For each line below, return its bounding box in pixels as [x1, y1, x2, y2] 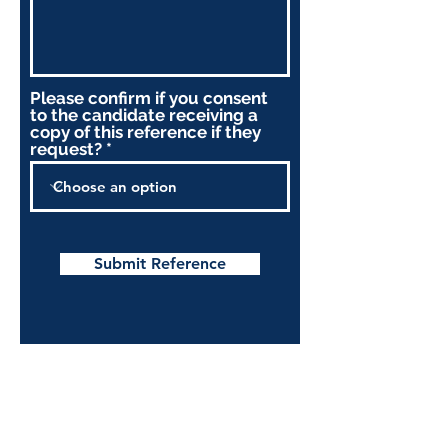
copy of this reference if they [30, 122, 261, 142]
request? [30, 139, 106, 159]
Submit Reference [94, 254, 226, 273]
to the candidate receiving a [30, 105, 258, 125]
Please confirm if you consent [30, 88, 268, 108]
